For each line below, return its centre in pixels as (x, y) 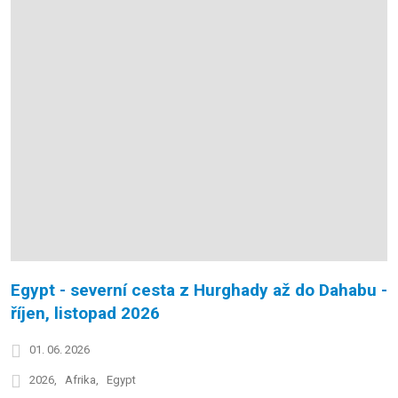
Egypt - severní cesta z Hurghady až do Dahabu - (199, 290)
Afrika (80, 380)
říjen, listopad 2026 (85, 313)
